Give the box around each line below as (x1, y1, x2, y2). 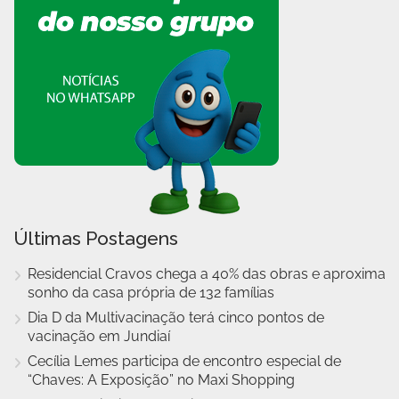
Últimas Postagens (13, 226, 178, 249)
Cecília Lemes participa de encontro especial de (28, 352, 341, 370)
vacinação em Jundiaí (28, 327, 170, 345)
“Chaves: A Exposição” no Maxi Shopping (28, 370, 295, 388)
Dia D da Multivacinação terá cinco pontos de (28, 308, 324, 326)
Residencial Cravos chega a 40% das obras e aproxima (28, 265, 386, 282)
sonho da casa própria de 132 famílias (28, 283, 274, 301)
